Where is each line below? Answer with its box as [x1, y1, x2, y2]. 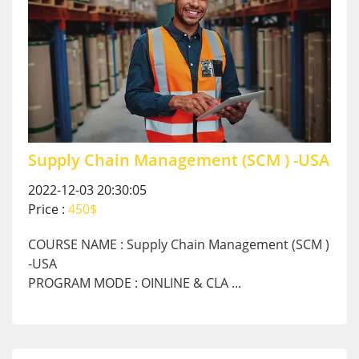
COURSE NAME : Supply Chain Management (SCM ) [28, 235, 329, 253]
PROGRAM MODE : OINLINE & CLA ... [28, 273, 241, 292]
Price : [28, 200, 68, 218]
